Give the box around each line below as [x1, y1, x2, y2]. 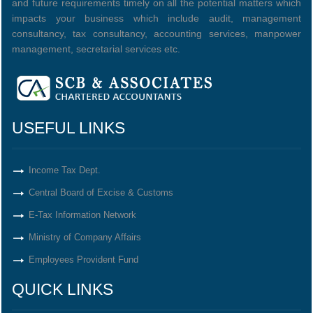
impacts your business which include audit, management [12, 13, 301, 24]
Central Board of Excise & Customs [29, 187, 173, 198]
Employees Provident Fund [29, 254, 138, 265]
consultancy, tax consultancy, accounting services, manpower [12, 28, 301, 39]
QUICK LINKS [12, 280, 113, 298]
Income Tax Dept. [29, 165, 101, 175]
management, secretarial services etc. [12, 43, 180, 54]
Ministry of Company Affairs [29, 232, 141, 242]
